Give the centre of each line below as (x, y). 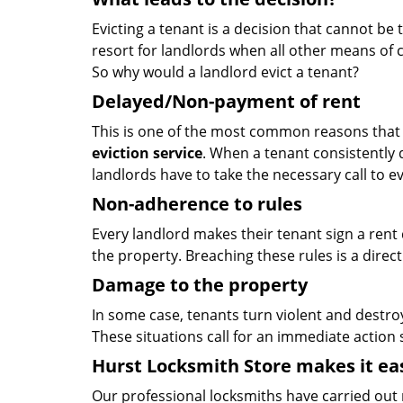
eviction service (147, 153)
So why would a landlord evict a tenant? (225, 72)
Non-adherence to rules (197, 204)
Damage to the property (200, 285)
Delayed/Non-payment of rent (226, 101)
